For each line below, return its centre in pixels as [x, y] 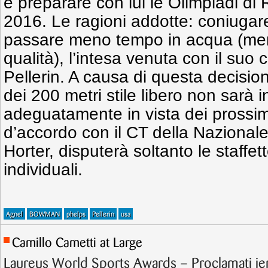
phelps [76, 214]
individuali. [43, 170]
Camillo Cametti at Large [77, 243]
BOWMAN [45, 214]
